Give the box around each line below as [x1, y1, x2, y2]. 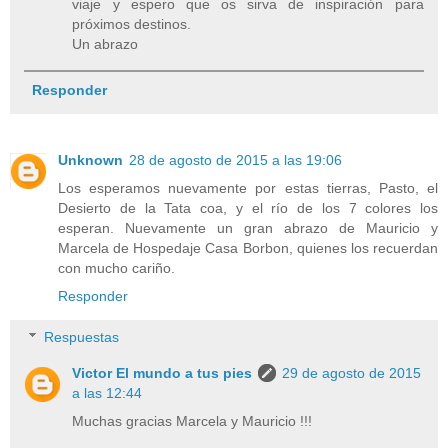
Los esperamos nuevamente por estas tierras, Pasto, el [58, 179, 438, 196]
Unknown [58, 151, 123, 168]
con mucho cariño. [58, 259, 175, 276]
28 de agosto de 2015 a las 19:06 [129, 151, 342, 168]
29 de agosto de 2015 [282, 365, 422, 382]
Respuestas [44, 329, 120, 346]
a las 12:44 [72, 385, 143, 402]
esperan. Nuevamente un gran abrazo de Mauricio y [58, 219, 438, 236]
